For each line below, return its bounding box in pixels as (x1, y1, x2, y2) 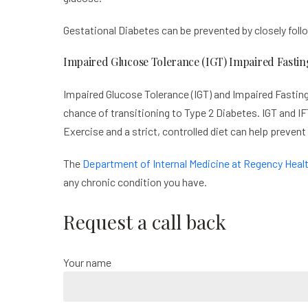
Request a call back (63, 209, 226, 235)
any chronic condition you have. (63, 175, 207, 189)
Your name (63, 256, 111, 269)
